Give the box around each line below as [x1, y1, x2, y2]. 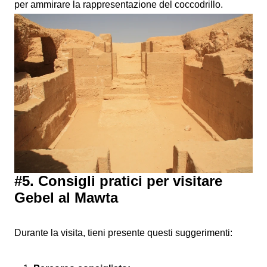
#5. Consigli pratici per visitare [14, 172, 222, 189]
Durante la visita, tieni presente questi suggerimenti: [14, 227, 232, 238]
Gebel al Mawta [14, 189, 118, 206]
